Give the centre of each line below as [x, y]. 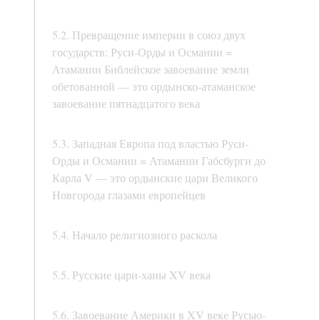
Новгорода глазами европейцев [129, 195]
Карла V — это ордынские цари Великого [155, 178]
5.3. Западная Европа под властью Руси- [150, 144]
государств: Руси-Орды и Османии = [142, 52]
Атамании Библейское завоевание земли [151, 69]
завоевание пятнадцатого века [126, 104]
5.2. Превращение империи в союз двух [149, 35]
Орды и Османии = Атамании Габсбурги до [159, 161]
